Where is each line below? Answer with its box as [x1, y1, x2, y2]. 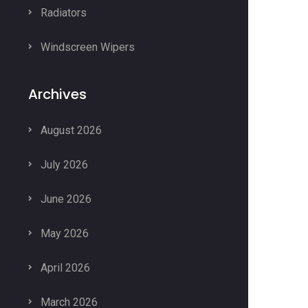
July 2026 [38, 158, 88, 171]
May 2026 [38, 227, 89, 240]
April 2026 [38, 261, 90, 274]
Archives [28, 85, 87, 104]
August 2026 [38, 124, 102, 137]
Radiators [38, 6, 87, 19]
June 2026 [38, 192, 91, 206]
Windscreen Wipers [38, 41, 135, 54]
